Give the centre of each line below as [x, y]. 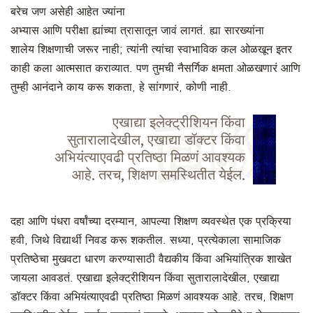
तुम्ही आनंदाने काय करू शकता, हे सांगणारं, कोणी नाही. [121, 87]
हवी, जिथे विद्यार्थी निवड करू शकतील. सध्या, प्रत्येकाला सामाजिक [146, 240]
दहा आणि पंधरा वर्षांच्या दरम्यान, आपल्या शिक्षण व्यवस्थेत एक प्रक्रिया [151, 221]
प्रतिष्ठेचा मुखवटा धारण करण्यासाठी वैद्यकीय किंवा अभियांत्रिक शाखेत [151, 259]
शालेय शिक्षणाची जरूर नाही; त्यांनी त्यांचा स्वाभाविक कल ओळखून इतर [151, 50]
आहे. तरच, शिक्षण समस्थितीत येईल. [158, 175]
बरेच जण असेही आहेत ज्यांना [68, 12]
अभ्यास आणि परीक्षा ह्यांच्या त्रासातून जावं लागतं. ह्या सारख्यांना [137, 31]
